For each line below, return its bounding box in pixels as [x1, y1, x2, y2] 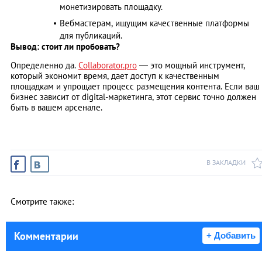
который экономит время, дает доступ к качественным [11, 70, 219, 82]
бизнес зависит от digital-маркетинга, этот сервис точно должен [11, 91, 256, 103]
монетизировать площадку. [60, 1, 163, 13]
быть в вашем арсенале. [11, 102, 102, 113]
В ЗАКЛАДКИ [206, 158, 246, 167]
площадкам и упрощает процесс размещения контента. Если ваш [11, 81, 260, 92]
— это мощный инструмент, [137, 60, 245, 71]
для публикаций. [60, 30, 122, 42]
